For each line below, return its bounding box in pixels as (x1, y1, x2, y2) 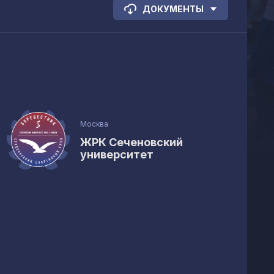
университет (80, 148, 154, 161)
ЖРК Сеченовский (80, 136, 183, 149)
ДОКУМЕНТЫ (143, 4, 204, 14)
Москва (80, 119, 109, 128)
